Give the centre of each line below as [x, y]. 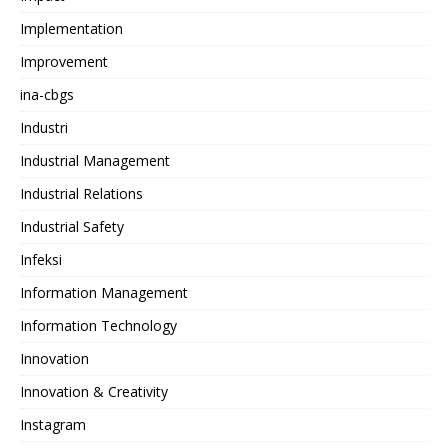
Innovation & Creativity [94, 392]
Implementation [71, 29]
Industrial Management [95, 161]
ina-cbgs [47, 95]
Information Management [104, 293]
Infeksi [41, 260]
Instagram [53, 425]
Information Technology [98, 326]
